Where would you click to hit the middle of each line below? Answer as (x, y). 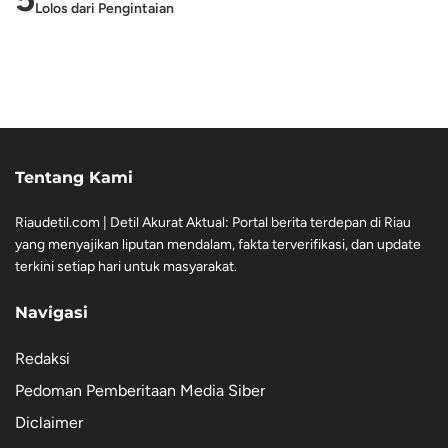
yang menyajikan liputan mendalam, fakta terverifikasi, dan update (218, 244)
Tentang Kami (74, 177)
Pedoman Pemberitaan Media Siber (140, 390)
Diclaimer (49, 422)
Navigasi (51, 312)
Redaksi (42, 358)
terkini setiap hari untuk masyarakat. (126, 266)
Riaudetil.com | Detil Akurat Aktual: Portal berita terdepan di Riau (213, 222)
